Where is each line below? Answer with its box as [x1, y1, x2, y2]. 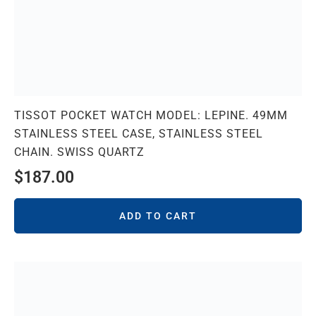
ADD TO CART [119, 210, 197, 222]
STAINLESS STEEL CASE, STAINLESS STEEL [14, 127, 263, 141]
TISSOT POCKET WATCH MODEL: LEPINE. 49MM [14, 109, 288, 123]
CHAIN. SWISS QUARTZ [14, 145, 145, 159]
